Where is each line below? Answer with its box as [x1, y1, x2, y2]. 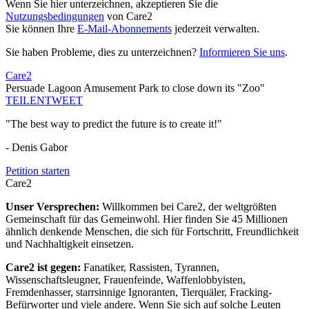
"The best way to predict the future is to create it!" [6, 118, 222, 130]
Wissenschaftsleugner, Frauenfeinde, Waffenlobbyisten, [6, 274, 246, 286]
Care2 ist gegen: [6, 261, 83, 274]
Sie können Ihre [6, 23, 77, 35]
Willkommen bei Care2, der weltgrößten [102, 201, 277, 213]
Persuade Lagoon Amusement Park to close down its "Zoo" [6, 82, 265, 94]
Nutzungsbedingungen [6, 10, 104, 23]
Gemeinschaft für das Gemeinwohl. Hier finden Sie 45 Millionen [6, 213, 288, 226]
